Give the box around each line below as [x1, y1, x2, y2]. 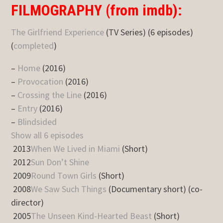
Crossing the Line [17, 89, 82, 101]
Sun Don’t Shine [31, 156, 90, 168]
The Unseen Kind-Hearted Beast [31, 210, 152, 222]
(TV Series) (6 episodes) [104, 26, 194, 38]
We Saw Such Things [31, 183, 107, 195]
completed [13, 40, 54, 52]
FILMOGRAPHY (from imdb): [11, 1, 183, 19]
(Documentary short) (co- [107, 183, 203, 195]
